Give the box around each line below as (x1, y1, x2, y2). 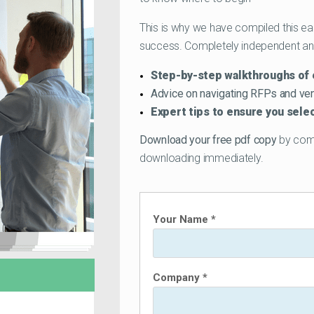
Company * (153, 271, 207, 284)
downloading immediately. (139, 151, 264, 165)
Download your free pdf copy (139, 133, 277, 146)
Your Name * (153, 213, 216, 226)
